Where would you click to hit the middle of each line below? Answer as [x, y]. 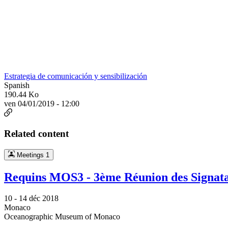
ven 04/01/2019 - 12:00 [42, 104]
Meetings [30, 155]
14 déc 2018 [39, 198]
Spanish [17, 85]
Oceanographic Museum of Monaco [62, 217]
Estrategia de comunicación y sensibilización [76, 76]
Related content [36, 133]
